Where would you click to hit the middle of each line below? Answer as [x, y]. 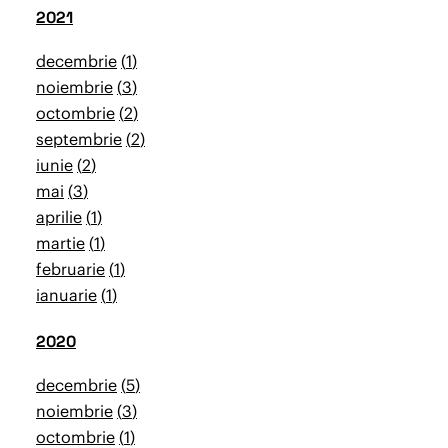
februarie [70, 269]
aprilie [59, 217]
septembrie [79, 139]
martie [60, 243]
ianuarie [66, 295]
